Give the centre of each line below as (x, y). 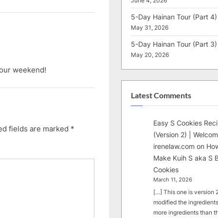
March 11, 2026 (173, 180)
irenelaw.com (174, 146)
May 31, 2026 (150, 28)
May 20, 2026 (150, 55)
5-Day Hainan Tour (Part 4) (174, 17)
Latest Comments (161, 95)
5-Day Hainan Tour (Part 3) (174, 44)
